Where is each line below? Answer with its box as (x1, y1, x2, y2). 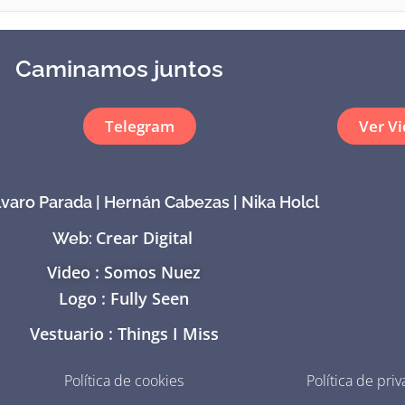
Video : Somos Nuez (47, 260, 201, 283)
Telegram (104, 116, 174, 137)
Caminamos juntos (15, 55, 223, 82)
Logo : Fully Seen (59, 287, 189, 309)
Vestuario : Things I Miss (29, 322, 219, 344)
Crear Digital (95, 227, 193, 250)
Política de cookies (63, 370, 184, 391)
